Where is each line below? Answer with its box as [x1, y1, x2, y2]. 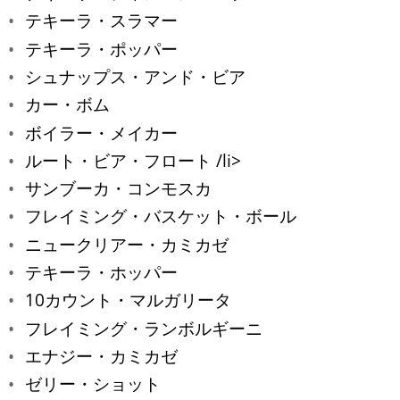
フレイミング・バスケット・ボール [25, 204, 296, 228]
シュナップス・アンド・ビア [25, 64, 246, 87]
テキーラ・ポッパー [25, 37, 178, 60]
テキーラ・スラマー [25, 9, 178, 32]
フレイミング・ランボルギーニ [25, 316, 262, 339]
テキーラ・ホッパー [25, 261, 178, 284]
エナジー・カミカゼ [25, 345, 178, 368]
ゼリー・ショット [25, 372, 161, 396]
